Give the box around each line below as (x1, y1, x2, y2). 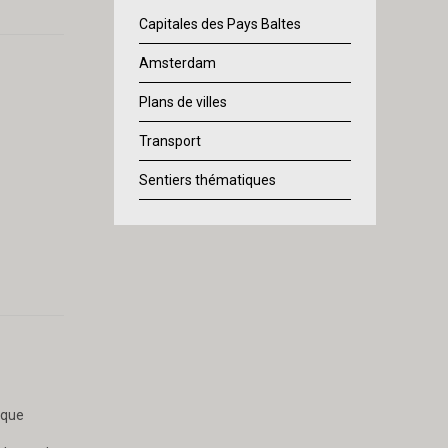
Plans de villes (138, 94, 227, 111)
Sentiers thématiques (138, 172, 276, 189)
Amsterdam (138, 55, 216, 72)
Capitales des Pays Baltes (138, 16, 301, 33)
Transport (138, 133, 201, 150)
